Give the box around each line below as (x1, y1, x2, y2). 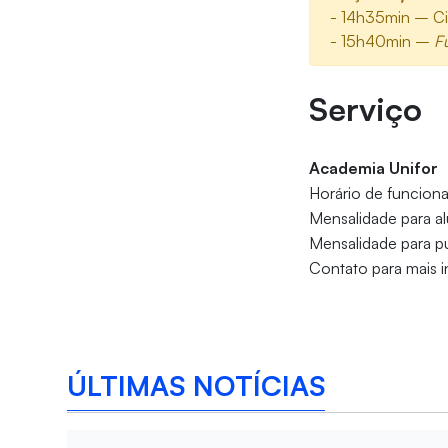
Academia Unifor (309, 158, 439, 179)
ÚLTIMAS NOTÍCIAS (67, 367, 326, 403)
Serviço (309, 89, 423, 130)
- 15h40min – (330, 31, 435, 52)
